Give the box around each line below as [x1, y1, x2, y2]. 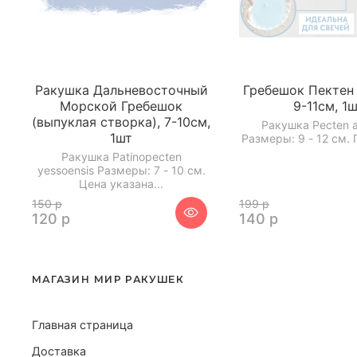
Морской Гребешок [60, 98, 183, 115]
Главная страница [32, 317, 133, 331]
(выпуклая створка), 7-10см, [32, 114, 211, 131]
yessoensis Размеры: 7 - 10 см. [37, 163, 206, 177]
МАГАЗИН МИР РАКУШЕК [32, 273, 185, 285]
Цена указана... [79, 176, 164, 190]
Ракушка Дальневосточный [34, 82, 208, 99]
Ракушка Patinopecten [61, 149, 182, 163]
